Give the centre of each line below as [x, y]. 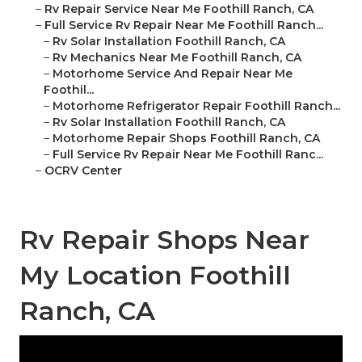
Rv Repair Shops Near [164, 240]
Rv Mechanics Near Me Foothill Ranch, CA [177, 58]
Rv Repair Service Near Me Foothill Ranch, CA [179, 9]
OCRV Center [83, 171]
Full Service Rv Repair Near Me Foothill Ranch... [184, 25]
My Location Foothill [155, 276]
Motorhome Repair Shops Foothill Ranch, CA [186, 139]
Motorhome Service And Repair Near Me [173, 74]
